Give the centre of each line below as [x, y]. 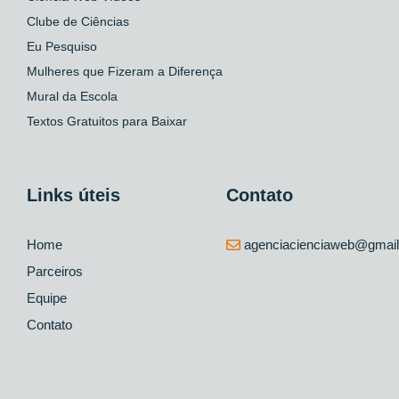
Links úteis [73, 195]
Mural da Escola [72, 96]
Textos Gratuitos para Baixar [107, 121]
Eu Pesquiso [62, 46]
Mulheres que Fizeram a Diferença [125, 71]
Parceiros [55, 271]
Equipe [47, 297]
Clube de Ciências [78, 21]
